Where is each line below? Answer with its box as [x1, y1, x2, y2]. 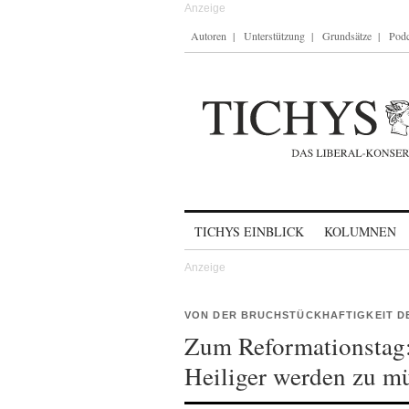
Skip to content [184, 215, 280, 231]
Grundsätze [322, 28, 372, 43]
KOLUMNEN [324, 223, 396, 240]
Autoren [191, 28, 226, 43]
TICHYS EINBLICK [194, 223, 304, 240]
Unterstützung [244, 28, 305, 43]
